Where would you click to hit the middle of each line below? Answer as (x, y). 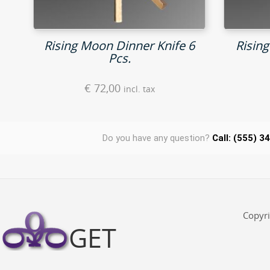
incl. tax (139, 89)
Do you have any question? (157, 138)
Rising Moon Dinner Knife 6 (120, 46)
